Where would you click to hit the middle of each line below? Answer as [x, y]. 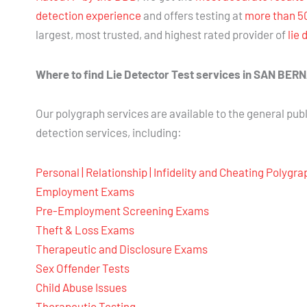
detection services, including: [109, 133]
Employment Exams [85, 192]
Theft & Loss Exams [85, 230]
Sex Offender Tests [83, 268]
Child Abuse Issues [81, 287]
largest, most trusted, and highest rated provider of [162, 34]
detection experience [88, 15]
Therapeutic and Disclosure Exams [122, 249]
